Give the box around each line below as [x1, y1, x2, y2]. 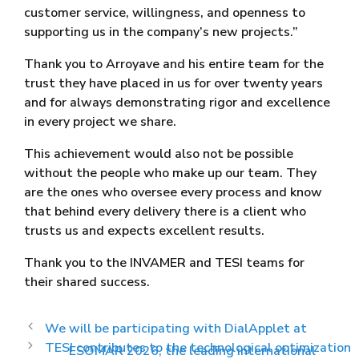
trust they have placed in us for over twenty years [24, 75, 323, 93]
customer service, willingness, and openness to [24, 4, 305, 22]
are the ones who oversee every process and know [24, 184, 322, 202]
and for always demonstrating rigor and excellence [24, 94, 330, 112]
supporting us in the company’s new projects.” [24, 23, 298, 42]
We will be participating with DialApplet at [44, 320, 307, 338]
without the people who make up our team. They [24, 164, 317, 183]
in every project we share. [24, 113, 176, 131]
